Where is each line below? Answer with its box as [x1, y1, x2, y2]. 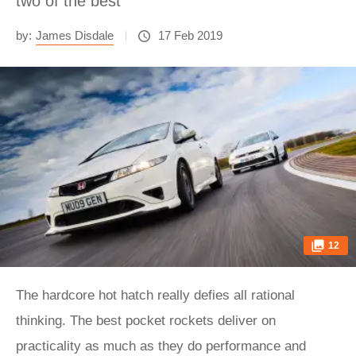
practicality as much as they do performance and [16, 339, 306, 354]
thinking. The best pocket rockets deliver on [16, 313, 276, 328]
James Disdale [36, 29, 114, 42]
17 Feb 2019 [158, 29, 222, 42]
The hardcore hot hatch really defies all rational [16, 288, 295, 303]
